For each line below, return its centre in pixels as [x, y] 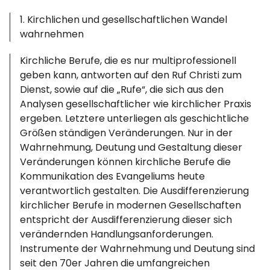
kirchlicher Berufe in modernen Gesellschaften [131, 205]
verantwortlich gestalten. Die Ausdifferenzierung [135, 191]
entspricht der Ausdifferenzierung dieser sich [126, 220]
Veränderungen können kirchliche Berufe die [126, 162]
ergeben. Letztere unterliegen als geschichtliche [135, 118]
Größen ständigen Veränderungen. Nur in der [127, 133]
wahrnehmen [52, 34]
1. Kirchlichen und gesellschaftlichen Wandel [124, 20]
